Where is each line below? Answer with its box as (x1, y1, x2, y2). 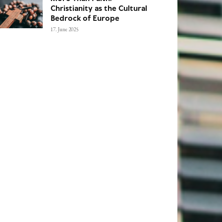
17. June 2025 (51, 25, 78, 33)
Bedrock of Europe (51, 13, 119, 23)
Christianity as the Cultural (51, 3, 147, 13)
